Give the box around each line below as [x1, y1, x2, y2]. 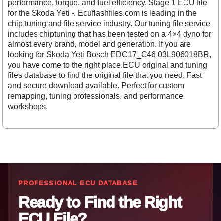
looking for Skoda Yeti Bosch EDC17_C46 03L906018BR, [8, 50, 211, 59]
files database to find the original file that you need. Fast [8, 71, 202, 79]
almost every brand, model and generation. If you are [8, 39, 191, 48]
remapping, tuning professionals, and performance [8, 91, 183, 100]
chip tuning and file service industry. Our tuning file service [8, 19, 210, 28]
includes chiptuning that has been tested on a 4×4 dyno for [8, 29, 211, 38]
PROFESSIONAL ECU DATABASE [18, 180, 138, 187]
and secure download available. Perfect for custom [8, 81, 184, 90]
